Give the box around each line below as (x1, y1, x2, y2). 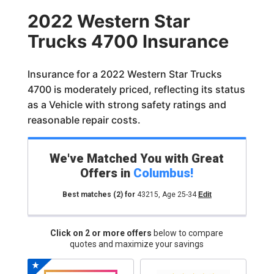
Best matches (62, 190, 113, 199)
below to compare (154, 228, 224, 238)
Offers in (80, 166, 134, 180)
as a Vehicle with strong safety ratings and (27, 98, 226, 111)
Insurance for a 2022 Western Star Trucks (27, 68, 222, 80)
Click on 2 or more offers (50, 228, 154, 238)
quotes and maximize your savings (70, 239, 204, 249)
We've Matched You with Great (50, 151, 224, 166)
